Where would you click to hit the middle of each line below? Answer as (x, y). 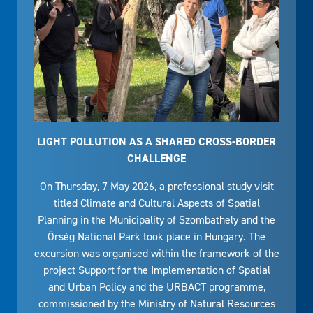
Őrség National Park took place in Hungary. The (156, 237)
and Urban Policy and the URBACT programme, (156, 287)
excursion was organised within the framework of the (156, 254)
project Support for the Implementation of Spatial (156, 270)
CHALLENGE (156, 159)
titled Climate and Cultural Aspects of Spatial (156, 203)
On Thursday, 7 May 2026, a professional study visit (156, 187)
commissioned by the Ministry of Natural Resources (156, 304)
